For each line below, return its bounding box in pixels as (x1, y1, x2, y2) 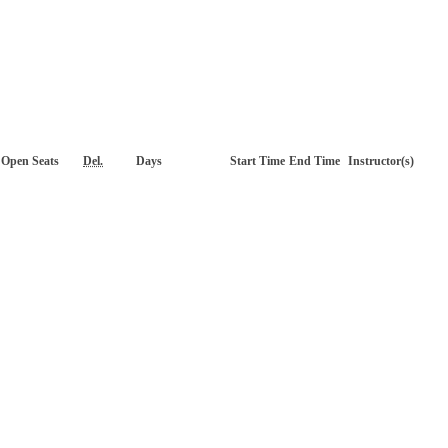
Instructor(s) (348, 153, 414, 168)
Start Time (230, 153, 285, 168)
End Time (289, 153, 340, 168)
